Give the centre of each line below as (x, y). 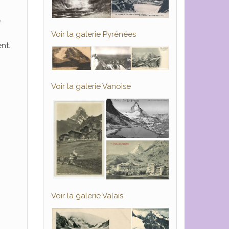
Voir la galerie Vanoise (91, 87)
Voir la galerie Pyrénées (93, 35)
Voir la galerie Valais (87, 196)
